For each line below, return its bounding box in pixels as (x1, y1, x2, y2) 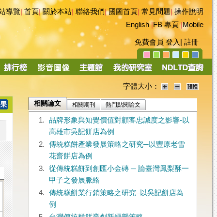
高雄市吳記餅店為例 (48, 128, 114, 136)
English (126, 21, 149, 29)
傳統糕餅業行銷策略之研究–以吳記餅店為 (48, 189, 184, 197)
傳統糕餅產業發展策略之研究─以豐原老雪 (48, 140, 185, 149)
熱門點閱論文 (106, 101, 141, 108)
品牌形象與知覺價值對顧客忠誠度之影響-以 (48, 116, 189, 124)
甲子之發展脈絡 (48, 176, 100, 185)
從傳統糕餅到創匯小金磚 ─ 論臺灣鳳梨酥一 (48, 165, 189, 173)
